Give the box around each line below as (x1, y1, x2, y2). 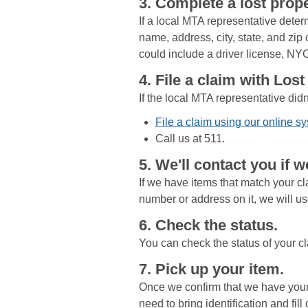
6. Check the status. (139, 217, 278, 234)
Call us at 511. (155, 133, 225, 145)
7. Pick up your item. (139, 261, 284, 278)
